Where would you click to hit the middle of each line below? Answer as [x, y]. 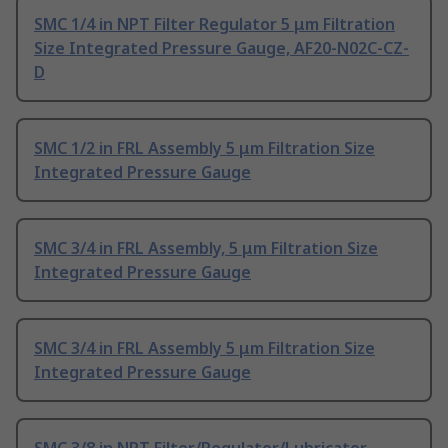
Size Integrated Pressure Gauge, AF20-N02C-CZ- [221, 48]
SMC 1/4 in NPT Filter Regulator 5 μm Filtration [214, 24]
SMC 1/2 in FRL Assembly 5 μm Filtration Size [204, 148]
